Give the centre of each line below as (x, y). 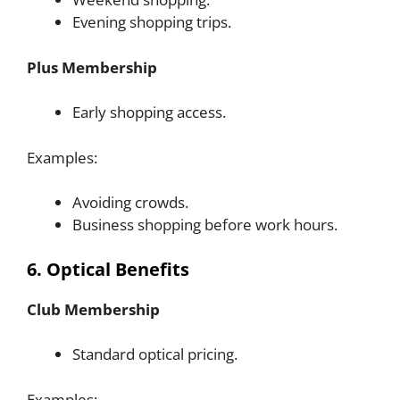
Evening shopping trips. (152, 22)
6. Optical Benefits (108, 269)
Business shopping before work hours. (205, 225)
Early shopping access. (149, 112)
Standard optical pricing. (155, 354)
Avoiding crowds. (130, 203)
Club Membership (93, 309)
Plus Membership (92, 67)
